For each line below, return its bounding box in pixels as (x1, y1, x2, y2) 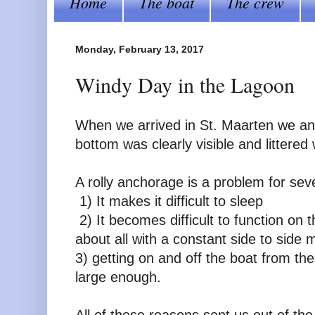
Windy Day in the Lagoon (75, 70, 295, 99)
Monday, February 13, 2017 (75, 43, 204, 55)
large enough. (75, 269, 161, 285)
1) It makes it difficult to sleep (75, 193, 263, 209)
